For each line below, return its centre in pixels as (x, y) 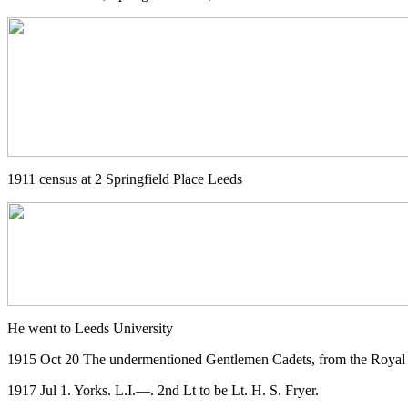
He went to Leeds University (90, 328)
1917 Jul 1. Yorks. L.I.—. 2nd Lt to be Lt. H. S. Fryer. (163, 390)
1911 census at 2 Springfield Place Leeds (125, 178)
